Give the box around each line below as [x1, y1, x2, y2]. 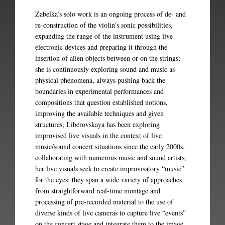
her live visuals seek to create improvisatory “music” [35, 164, 184, 173]
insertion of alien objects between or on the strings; [35, 53, 180, 63]
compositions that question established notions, [35, 97, 168, 107]
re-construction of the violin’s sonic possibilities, [35, 20, 173, 30]
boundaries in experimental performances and [35, 86, 164, 96]
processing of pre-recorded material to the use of [35, 197, 173, 206]
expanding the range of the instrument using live [35, 31, 173, 41]
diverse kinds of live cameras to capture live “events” [35, 208, 186, 217]
